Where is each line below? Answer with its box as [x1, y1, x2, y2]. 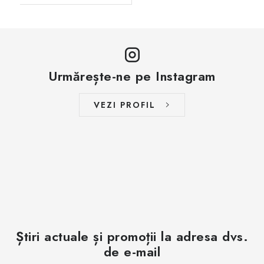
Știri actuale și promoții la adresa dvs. [16, 227, 248, 246]
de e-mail [103, 242, 161, 261]
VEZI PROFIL [94, 99, 156, 111]
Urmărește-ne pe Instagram [48, 67, 216, 85]
